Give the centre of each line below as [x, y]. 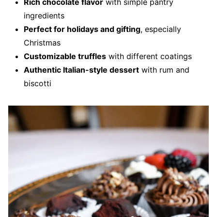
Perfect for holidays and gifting [82, 29]
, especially [161, 29]
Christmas [42, 43]
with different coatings [149, 56]
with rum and [164, 70]
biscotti [37, 84]
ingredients [44, 16]
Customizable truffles [65, 56]
